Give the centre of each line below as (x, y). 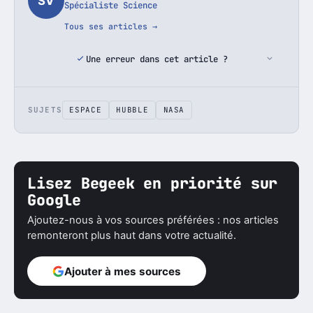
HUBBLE (132, 110)
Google (54, 199)
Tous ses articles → (111, 27)
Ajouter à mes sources (123, 271)
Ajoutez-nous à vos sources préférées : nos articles (153, 220)
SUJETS (45, 110)
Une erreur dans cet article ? (156, 59)
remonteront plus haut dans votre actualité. (132, 236)
